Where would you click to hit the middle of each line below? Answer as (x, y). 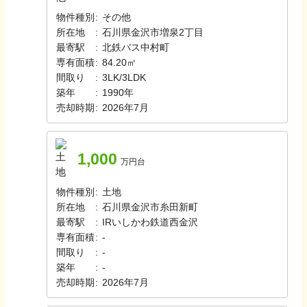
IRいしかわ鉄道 (136, 222)
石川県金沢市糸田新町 (150, 207)
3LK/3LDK (124, 77)
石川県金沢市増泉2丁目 (153, 32)
